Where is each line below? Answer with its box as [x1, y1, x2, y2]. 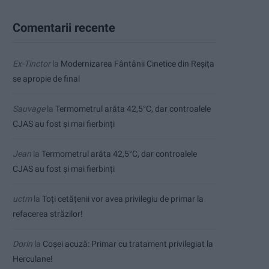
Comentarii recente [13, 20, 115, 35]
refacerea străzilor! [13, 209, 83, 219]
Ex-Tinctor [13, 59, 50, 68]
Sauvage [13, 104, 45, 113]
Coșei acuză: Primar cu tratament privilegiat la [43, 239, 213, 249]
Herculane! [13, 254, 53, 264]
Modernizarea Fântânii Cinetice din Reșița [61, 59, 214, 68]
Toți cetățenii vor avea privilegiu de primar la [42, 194, 204, 204]
